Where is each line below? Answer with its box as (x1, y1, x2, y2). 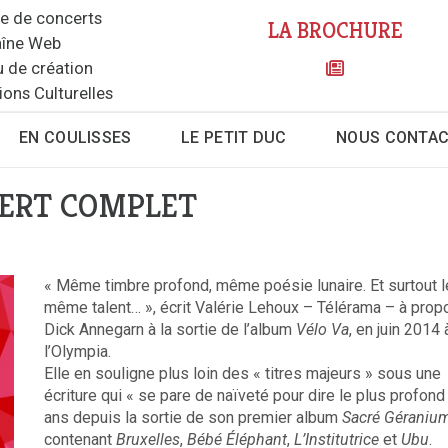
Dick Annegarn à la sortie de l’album (44, 320, 296, 340)
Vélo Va (296, 320, 349, 340)
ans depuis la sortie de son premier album (44, 408, 342, 428)
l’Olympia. (44, 342, 111, 362)
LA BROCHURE (267, 17, 403, 45)
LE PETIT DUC (181, 128, 287, 148)
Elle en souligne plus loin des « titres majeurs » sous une (44, 364, 441, 384)
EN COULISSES (18, 128, 132, 148)
